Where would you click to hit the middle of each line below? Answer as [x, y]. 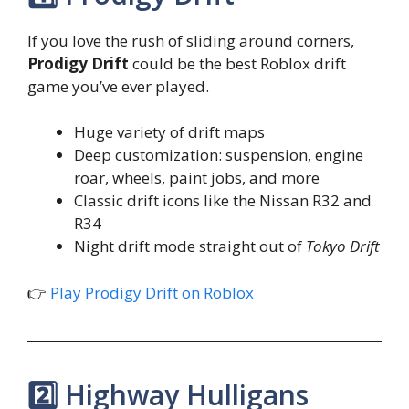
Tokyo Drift [343, 246]
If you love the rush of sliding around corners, [191, 40]
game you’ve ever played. [118, 86]
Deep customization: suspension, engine [219, 155]
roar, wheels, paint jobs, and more [197, 178]
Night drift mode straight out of [190, 246]
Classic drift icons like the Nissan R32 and [223, 201]
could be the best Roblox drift [237, 63]
